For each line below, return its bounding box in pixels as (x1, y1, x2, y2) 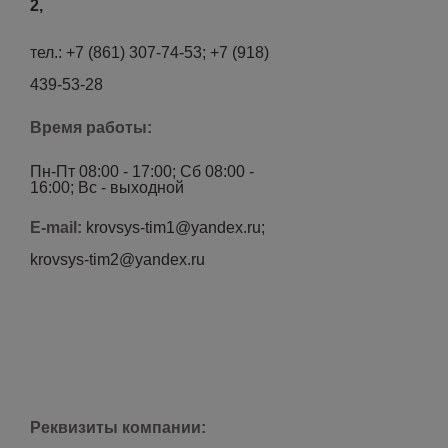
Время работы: (30, 119, 152, 136)
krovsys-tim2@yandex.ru (30, 251, 205, 268)
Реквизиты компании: (30, 419, 206, 436)
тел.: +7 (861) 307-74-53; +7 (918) (30, 44, 269, 61)
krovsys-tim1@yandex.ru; (86, 219, 265, 236)
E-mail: (30, 219, 86, 236)
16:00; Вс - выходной (30, 179, 184, 196)
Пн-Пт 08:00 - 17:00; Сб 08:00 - (30, 163, 254, 180)
